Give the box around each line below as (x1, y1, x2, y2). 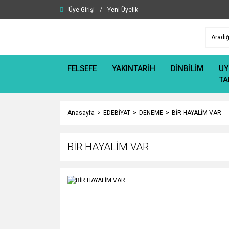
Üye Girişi (68, 6, 95, 13)
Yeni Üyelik (107, 6, 138, 13)
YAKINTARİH (112, 64, 155, 73)
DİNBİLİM (171, 64, 203, 73)
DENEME (139, 109, 163, 117)
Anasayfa (67, 109, 95, 117)
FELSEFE (67, 64, 97, 73)
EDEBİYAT (103, 109, 130, 117)
